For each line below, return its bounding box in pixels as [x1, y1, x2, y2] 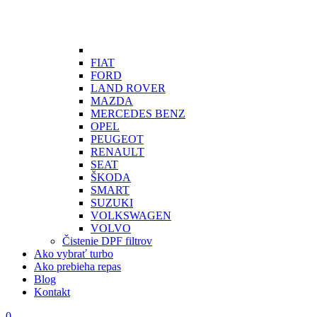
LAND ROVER [91, 82, 166, 94]
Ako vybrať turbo [34, 248, 113, 260]
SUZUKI [91, 197, 133, 209]
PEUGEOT [91, 133, 144, 145]
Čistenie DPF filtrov [62, 235, 152, 247]
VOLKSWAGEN [91, 209, 171, 221]
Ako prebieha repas [34, 260, 121, 272]
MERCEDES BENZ [91, 108, 185, 120]
